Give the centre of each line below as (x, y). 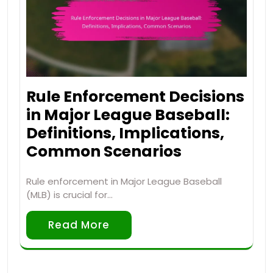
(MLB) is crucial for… (69, 195)
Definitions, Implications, (125, 133)
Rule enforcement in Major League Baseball (124, 182)
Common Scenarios (104, 152)
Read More (79, 225)
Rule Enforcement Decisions (135, 97)
